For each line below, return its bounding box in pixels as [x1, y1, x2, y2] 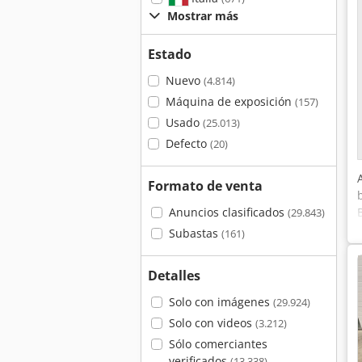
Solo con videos [168, 315, 255, 330]
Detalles [148, 267, 200, 284]
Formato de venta [148, 177, 263, 195]
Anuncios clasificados [168, 204, 288, 220]
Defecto [165, 136, 210, 151]
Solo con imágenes [168, 294, 273, 309]
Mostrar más [167, 8, 238, 23]
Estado [148, 45, 192, 63]
